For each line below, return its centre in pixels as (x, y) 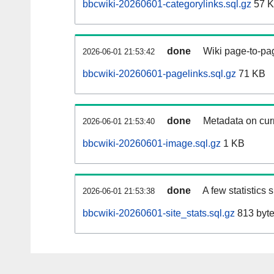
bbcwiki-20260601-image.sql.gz (152, 144)
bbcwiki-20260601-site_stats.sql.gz (159, 213)
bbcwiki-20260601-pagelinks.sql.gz (159, 74)
